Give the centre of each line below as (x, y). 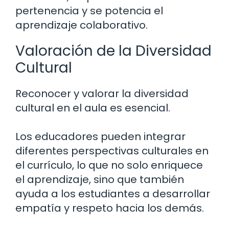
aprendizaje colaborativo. (82, 25)
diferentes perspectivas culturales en (112, 151)
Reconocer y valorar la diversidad (102, 94)
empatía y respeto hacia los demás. (110, 208)
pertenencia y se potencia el (89, 11)
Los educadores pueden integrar (100, 137)
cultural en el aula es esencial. (93, 108)
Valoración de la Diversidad (113, 51)
